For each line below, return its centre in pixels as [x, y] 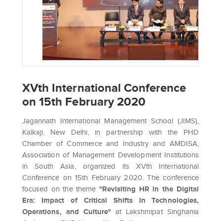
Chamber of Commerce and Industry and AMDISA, [110, 144]
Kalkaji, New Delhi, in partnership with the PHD [110, 132]
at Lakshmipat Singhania [155, 212]
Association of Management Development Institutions [110, 155]
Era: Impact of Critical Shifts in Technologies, [110, 201]
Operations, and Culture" [67, 212]
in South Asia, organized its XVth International [110, 166]
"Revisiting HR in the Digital [149, 189]
